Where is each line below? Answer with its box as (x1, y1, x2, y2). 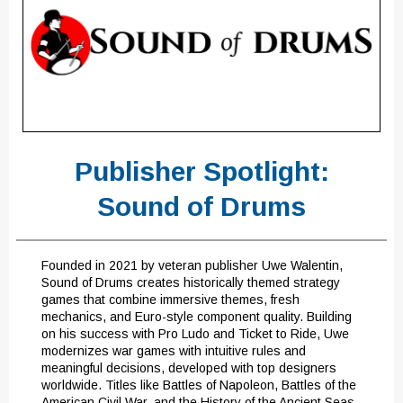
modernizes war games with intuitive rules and (41, 344, 306, 358)
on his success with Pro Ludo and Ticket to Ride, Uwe (41, 327, 349, 341)
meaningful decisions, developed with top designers (41, 361, 336, 375)
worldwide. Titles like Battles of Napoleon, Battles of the (41, 378, 356, 392)
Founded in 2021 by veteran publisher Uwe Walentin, (41, 258, 343, 273)
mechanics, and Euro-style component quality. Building (41, 309, 352, 324)
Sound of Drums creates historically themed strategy (41, 275, 340, 290)
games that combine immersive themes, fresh (41, 292, 300, 307)
